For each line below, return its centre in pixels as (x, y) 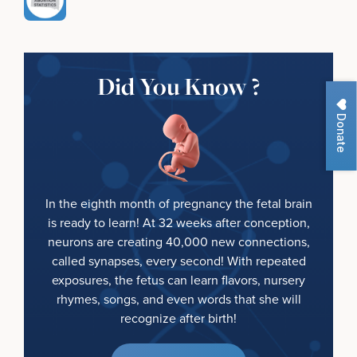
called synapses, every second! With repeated (178, 260)
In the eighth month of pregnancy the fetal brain (178, 203)
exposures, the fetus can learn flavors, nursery (178, 279)
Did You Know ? (178, 86)
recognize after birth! (178, 318)
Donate (341, 131)
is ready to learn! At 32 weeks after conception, (178, 222)
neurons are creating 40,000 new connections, (178, 241)
